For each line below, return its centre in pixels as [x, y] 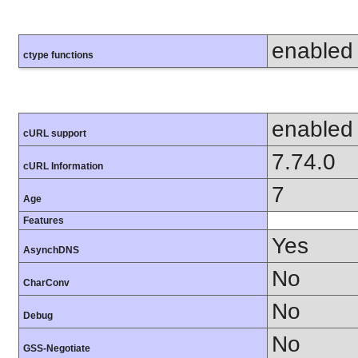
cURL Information [63, 167]
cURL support [55, 134]
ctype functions [58, 56]
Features [44, 221]
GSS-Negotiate [57, 349]
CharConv [46, 283]
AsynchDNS [51, 251]
